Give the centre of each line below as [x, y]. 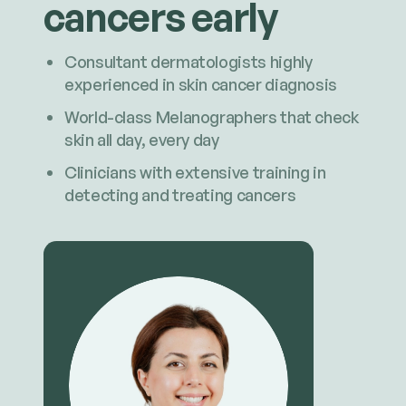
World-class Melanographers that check [211, 117]
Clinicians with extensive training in [195, 172]
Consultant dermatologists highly [188, 62]
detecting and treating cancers [180, 194]
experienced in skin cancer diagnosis [201, 85]
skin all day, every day [141, 140]
